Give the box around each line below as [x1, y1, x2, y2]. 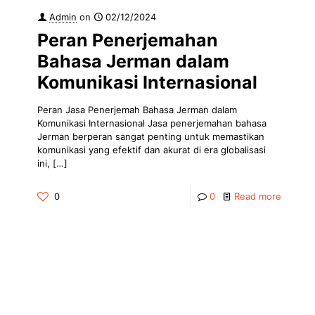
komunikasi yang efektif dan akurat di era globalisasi [37, 143, 266, 155]
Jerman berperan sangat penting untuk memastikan [37, 130, 264, 142]
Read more [234, 190, 281, 202]
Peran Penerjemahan [37, 29, 218, 51]
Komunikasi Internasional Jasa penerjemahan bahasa [37, 117, 266, 129]
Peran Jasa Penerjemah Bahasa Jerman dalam [37, 103, 237, 115]
